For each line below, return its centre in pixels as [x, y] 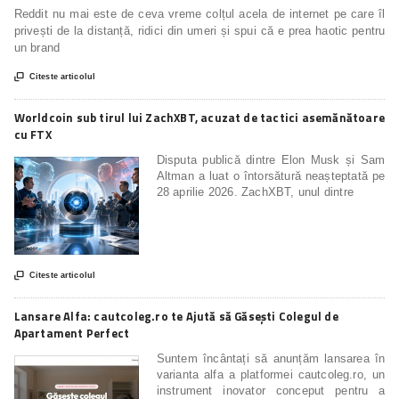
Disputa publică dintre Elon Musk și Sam [271, 159]
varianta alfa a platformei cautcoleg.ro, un [271, 374]
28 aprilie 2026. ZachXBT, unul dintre [255, 191]
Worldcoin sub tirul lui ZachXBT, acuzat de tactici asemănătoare [199, 117]
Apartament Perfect [72, 333]
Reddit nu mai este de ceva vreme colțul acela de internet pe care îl [199, 13]
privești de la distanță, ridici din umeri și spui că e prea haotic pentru [199, 30]
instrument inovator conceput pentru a [271, 390]
